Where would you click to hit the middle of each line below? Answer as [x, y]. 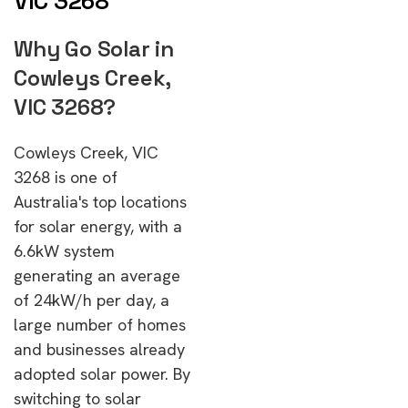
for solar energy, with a [98, 226]
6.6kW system [64, 251]
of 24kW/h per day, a [92, 300]
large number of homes [100, 325]
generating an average [97, 275]
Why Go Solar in [94, 49]
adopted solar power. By [102, 374]
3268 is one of [66, 177]
